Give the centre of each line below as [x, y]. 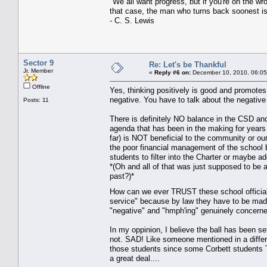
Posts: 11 [36, 100]
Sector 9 [38, 63]
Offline [40, 86]
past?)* [123, 176]
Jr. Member [38, 70]
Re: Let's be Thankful [188, 64]
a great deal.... [135, 258]
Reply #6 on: [173, 72]
